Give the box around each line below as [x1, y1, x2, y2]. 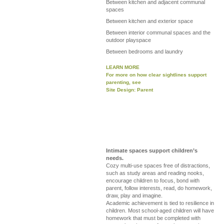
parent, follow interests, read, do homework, [106, 185, 212, 191]
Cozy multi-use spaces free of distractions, [106, 162, 210, 168]
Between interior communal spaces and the [106, 29, 210, 35]
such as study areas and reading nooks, [106, 170, 204, 176]
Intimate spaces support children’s [106, 147, 197, 153]
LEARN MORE [106, 64, 139, 70]
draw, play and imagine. [106, 192, 162, 198]
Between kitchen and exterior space [106, 18, 193, 24]
